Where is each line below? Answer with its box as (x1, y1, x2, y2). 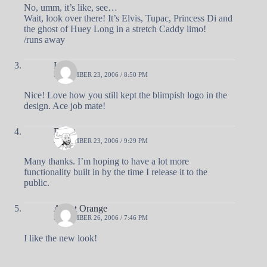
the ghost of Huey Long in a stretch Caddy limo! (24, 24, 206, 35)
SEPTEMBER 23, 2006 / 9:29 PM (54, 137, 148, 145)
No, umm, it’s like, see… (24, 2, 117, 13)
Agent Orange (54, 203, 107, 214)
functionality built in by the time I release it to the (24, 167, 207, 178)
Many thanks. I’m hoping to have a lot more (24, 156, 189, 167)
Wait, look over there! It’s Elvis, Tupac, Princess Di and (24, 13, 232, 24)
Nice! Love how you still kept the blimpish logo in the (24, 90, 227, 101)
